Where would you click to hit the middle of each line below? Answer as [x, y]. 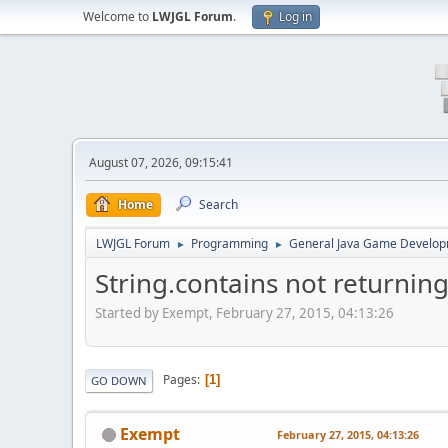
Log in [295, 16]
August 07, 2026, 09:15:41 [161, 162]
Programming [229, 243]
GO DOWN [119, 380]
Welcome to [117, 16]
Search [218, 204]
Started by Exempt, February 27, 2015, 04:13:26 [244, 312]
